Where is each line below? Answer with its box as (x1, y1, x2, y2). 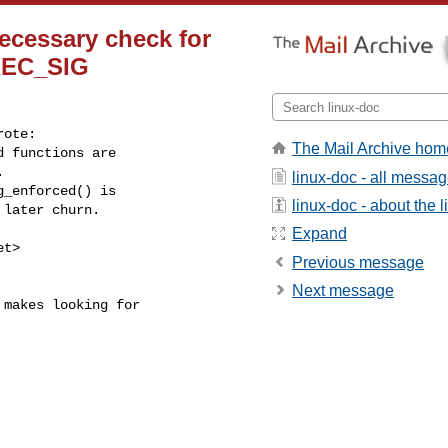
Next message (292, 282, 394, 300)
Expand (292, 225, 347, 243)
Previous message (292, 253, 424, 271)
